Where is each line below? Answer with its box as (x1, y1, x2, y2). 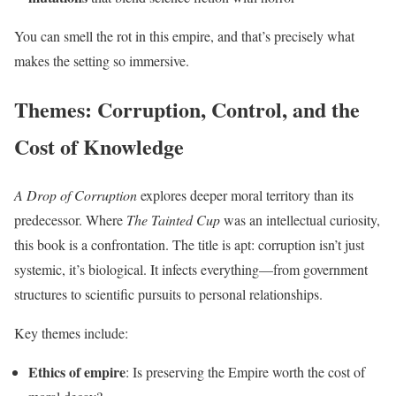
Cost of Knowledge (14, 130, 184, 162)
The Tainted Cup (126, 209, 220, 229)
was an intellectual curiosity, (220, 209, 380, 229)
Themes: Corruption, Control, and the (14, 93, 360, 125)
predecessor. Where (14, 209, 126, 229)
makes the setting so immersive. (14, 51, 189, 70)
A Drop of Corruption (14, 185, 137, 204)
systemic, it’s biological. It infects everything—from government (14, 259, 368, 278)
